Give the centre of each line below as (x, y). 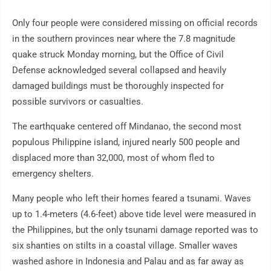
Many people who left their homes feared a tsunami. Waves (132, 199)
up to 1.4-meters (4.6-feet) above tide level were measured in (134, 214)
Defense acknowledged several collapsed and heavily (119, 70)
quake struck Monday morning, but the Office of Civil (118, 55)
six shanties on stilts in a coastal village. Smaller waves (125, 246)
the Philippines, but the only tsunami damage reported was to (135, 230)
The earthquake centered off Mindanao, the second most (127, 127)
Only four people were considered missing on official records (135, 23)
